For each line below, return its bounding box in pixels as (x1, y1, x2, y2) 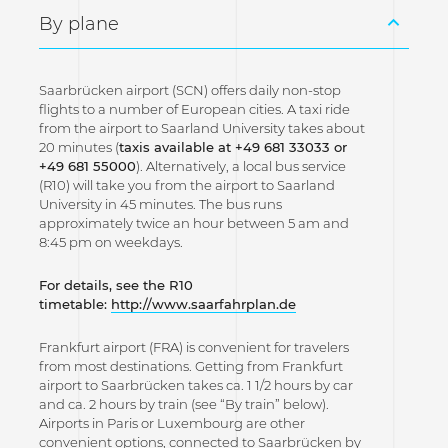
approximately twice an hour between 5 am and (38, 214, 349, 231)
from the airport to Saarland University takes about (38, 119, 365, 136)
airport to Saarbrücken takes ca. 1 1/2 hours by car (38, 376, 353, 393)
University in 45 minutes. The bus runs (38, 195, 282, 212)
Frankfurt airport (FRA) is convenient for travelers (38, 338, 349, 355)
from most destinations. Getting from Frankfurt (38, 357, 343, 374)
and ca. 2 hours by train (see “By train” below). (38, 395, 329, 412)
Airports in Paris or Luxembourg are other (38, 414, 305, 431)
